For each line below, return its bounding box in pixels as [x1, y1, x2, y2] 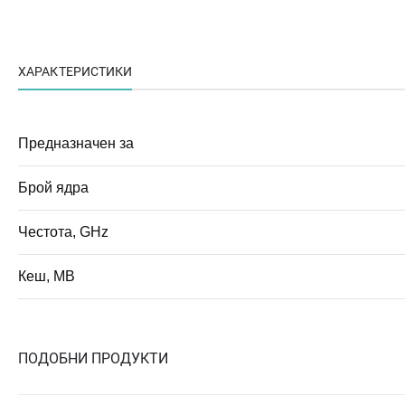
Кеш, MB [18, 268, 75, 285]
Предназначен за [18, 136, 134, 152]
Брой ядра [18, 180, 89, 196]
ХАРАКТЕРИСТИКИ [18, 64, 133, 80]
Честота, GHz [18, 224, 108, 240]
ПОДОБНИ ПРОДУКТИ [18, 350, 168, 368]
